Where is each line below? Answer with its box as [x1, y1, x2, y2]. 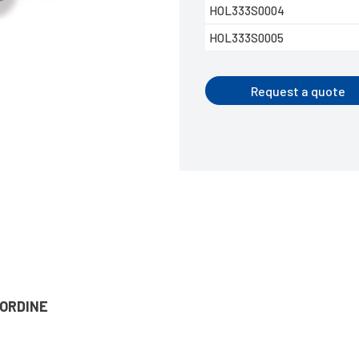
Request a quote [251, 83, 346, 99]
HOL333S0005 [209, 30, 284, 45]
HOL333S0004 [209, 2, 285, 18]
